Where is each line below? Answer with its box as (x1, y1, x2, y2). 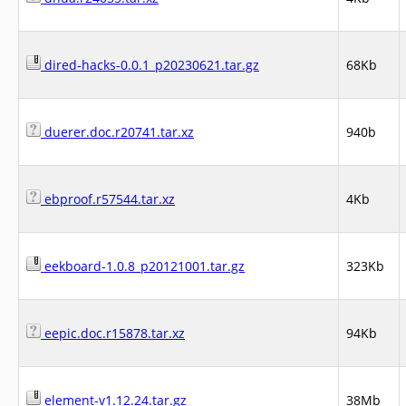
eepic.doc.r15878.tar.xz (41, 324, 185, 342)
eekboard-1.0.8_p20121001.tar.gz (41, 257, 245, 275)
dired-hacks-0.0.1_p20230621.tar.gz (41, 56, 259, 73)
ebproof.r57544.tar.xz (41, 190, 175, 208)
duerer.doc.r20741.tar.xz (41, 123, 194, 140)
